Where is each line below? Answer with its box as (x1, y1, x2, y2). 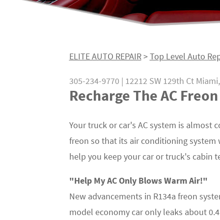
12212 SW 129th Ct (125, 75, 194, 86)
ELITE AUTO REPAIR (69, 51, 141, 62)
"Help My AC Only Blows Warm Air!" (69, 175, 208, 186)
